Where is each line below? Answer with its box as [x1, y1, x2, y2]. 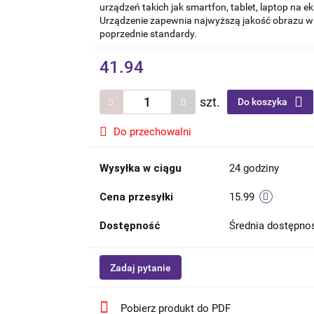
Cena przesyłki [99, 191, 173, 204]
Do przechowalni [113, 125, 191, 139]
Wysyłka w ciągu [99, 162, 182, 175]
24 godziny [228, 162, 279, 175]
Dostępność [99, 219, 161, 233]
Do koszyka [237, 96, 289, 108]
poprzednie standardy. [99, 28, 197, 40]
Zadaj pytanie [109, 262, 171, 274]
